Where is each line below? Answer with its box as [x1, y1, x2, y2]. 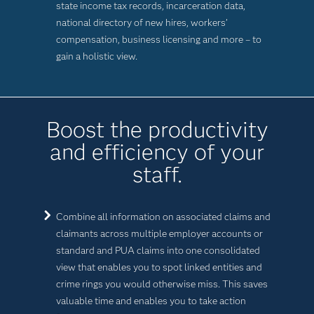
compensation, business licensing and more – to [55, 33, 261, 46]
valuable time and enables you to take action [55, 294, 246, 307]
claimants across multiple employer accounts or [55, 227, 263, 240]
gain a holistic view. [55, 50, 137, 62]
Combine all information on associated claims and [55, 210, 271, 223]
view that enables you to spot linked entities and [55, 261, 262, 273]
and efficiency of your [50, 138, 264, 165]
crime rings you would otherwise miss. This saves [55, 278, 268, 290]
